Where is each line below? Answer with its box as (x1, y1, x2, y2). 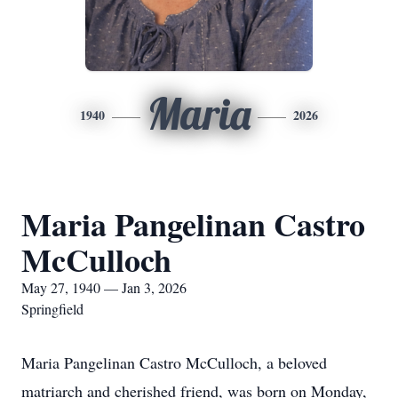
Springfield (21, 299, 84, 318)
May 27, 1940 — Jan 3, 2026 (21, 278, 187, 297)
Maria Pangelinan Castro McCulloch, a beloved (21, 352, 327, 373)
